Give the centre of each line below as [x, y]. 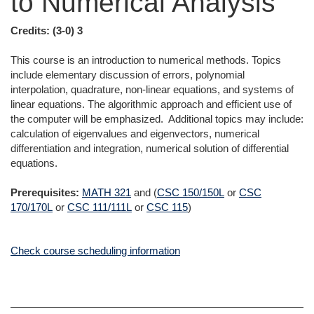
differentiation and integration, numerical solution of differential [150, 148]
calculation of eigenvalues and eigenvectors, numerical [135, 134]
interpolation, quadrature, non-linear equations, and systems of [152, 89]
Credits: [30, 30]
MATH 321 [107, 192]
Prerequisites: [45, 192]
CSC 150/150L [191, 192]
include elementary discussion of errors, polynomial [128, 75]
